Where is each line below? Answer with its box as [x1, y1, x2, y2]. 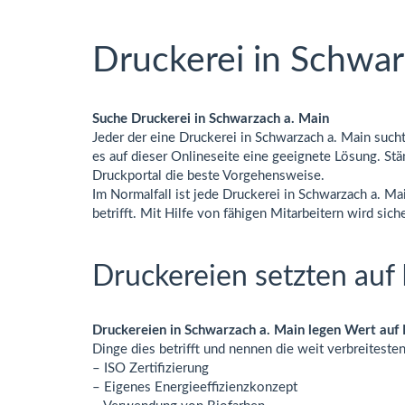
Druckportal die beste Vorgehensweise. [92, 168, 325, 183]
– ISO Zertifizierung [92, 362, 209, 375]
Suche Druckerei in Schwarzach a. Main [92, 111, 329, 126]
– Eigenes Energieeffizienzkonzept [92, 381, 297, 394]
